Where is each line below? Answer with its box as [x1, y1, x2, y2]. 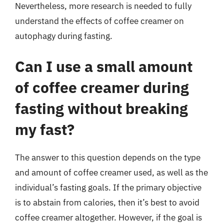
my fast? [15, 119, 74, 139]
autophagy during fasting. [15, 30, 112, 41]
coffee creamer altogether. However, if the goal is [15, 212, 202, 223]
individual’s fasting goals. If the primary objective [15, 182, 201, 193]
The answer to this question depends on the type [15, 152, 200, 163]
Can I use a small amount [15, 56, 192, 76]
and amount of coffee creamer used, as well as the [15, 167, 208, 178]
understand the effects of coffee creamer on [15, 15, 184, 26]
